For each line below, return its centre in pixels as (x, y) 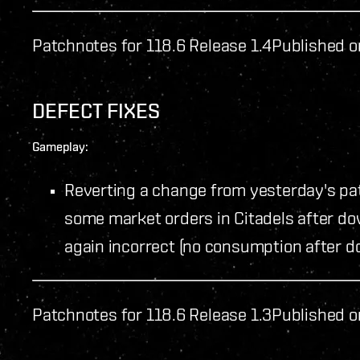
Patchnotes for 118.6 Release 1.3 (152, 314)
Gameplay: (60, 146)
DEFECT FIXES (96, 110)
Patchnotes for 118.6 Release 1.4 (152, 45)
